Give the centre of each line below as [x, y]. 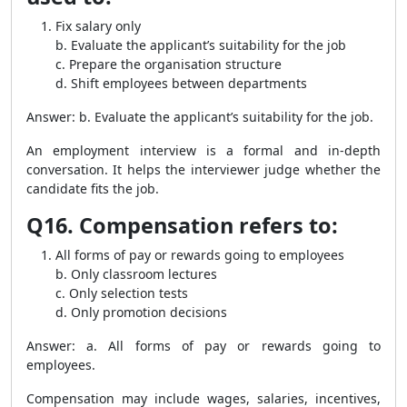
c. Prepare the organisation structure [169, 64]
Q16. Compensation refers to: [182, 225]
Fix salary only [98, 26]
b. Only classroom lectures [136, 274]
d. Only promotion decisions [141, 312]
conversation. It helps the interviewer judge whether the [203, 169]
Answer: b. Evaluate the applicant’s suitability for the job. [200, 117]
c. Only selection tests [122, 293]
